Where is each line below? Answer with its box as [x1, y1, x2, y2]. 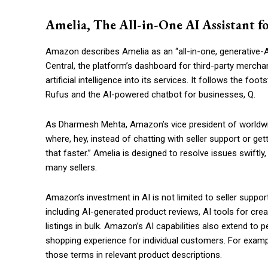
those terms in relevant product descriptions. [45, 249, 222, 260]
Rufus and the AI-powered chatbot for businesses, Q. [45, 89, 255, 100]
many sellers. [45, 162, 97, 173]
